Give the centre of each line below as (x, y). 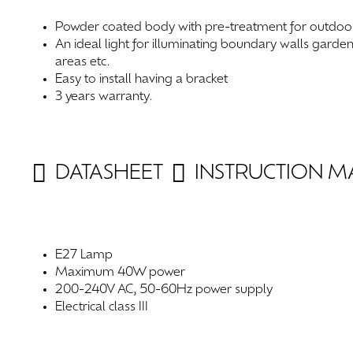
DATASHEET (110, 173)
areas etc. (83, 62)
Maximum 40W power (121, 273)
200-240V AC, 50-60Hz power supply (164, 290)
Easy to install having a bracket (142, 80)
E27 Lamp (84, 255)
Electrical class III (102, 307)
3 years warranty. (104, 97)
